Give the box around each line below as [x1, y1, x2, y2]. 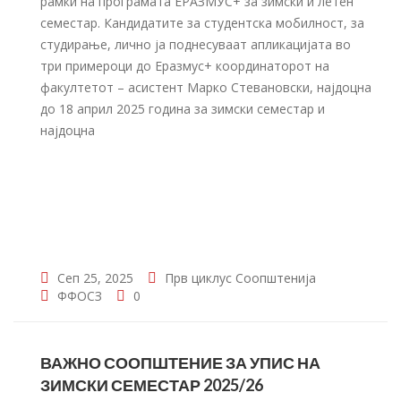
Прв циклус [165, 269, 232, 286]
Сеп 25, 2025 [54, 269, 133, 286]
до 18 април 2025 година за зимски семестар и [40, 100, 325, 117]
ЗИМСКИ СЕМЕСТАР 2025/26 [40, 375, 263, 395]
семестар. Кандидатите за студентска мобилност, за [40, 14, 364, 31]
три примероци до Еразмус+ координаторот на [40, 57, 329, 74]
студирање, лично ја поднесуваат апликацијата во [40, 36, 351, 53]
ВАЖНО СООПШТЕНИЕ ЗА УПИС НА [40, 353, 320, 372]
